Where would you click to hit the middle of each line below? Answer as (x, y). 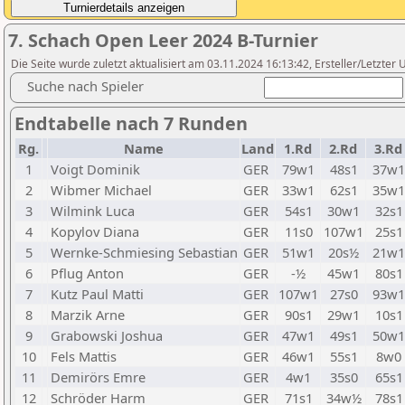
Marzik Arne (88, 315)
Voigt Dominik (95, 169)
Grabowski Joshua (107, 335)
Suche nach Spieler (85, 86)
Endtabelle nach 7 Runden (131, 123)
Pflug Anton (87, 273)
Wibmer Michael (101, 190)
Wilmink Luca (93, 211)
